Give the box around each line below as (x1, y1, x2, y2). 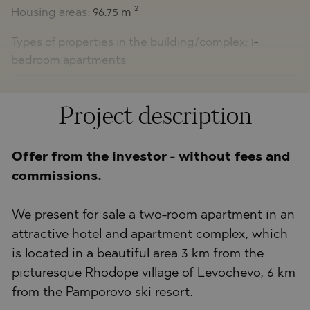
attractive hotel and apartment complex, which (12, 228, 288, 241)
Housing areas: (11, 6, 93, 19)
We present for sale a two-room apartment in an (12, 208, 295, 222)
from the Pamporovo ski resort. (12, 286, 193, 300)
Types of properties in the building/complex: (11, 36, 250, 48)
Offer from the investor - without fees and (12, 150, 290, 164)
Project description (58, 105, 252, 129)
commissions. (12, 170, 102, 183)
